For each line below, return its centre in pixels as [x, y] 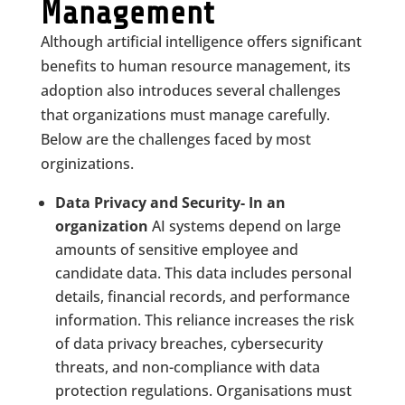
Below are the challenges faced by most [175, 139]
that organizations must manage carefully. [185, 115]
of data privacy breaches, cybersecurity [188, 344]
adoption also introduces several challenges [190, 90]
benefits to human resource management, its [195, 66]
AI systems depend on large [246, 226]
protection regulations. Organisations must [203, 391]
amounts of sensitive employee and [176, 250]
